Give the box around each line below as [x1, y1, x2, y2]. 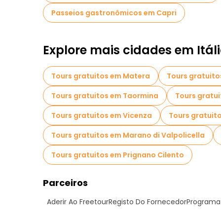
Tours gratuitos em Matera [51, 71, 150, 81]
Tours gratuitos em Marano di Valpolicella [51, 130, 205, 140]
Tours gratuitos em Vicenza [51, 110, 152, 120]
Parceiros [43, 177, 88, 189]
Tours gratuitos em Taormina [51, 91, 158, 101]
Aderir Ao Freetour [47, 197, 109, 207]
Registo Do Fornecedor [109, 197, 186, 207]
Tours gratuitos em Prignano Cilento [51, 150, 184, 160]
